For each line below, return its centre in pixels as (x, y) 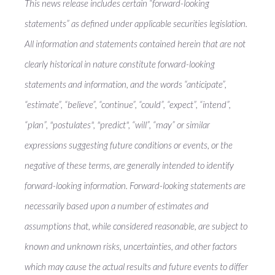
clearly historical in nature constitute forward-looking (120, 64)
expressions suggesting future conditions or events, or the (129, 145)
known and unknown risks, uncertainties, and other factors (131, 246)
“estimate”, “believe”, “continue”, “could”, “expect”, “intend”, (128, 104)
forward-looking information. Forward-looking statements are (135, 185)
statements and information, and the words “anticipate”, (126, 84)
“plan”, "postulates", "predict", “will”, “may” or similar (117, 125)
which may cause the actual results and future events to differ (136, 266)
